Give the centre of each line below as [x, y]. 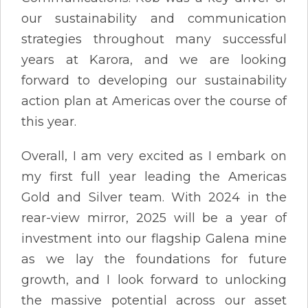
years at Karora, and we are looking [154, 59]
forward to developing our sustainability [154, 80]
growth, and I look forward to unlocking [154, 279]
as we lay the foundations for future [154, 259]
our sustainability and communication [154, 18]
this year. [49, 121]
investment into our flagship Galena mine [154, 238]
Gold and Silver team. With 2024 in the [154, 197]
